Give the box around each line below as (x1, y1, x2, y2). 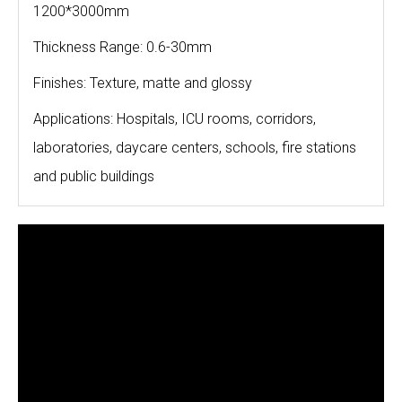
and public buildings (33, 168, 154, 185)
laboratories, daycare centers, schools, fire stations (33, 139, 356, 156)
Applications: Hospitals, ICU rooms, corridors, (33, 110, 316, 127)
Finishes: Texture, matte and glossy (33, 74, 252, 92)
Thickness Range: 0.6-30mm (33, 39, 212, 56)
